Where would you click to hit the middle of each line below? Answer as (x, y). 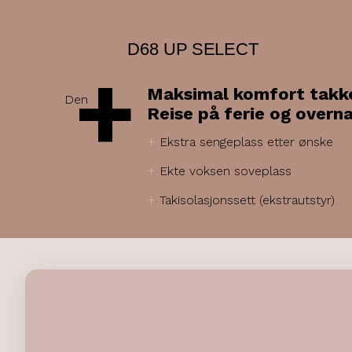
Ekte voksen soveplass (225, 171)
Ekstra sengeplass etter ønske (246, 142)
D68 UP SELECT (193, 49)
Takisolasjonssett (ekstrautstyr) (247, 200)
